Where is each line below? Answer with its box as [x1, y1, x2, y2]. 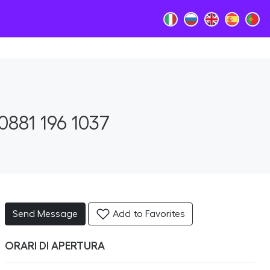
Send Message [13, 209, 78, 219]
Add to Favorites [110, 209, 185, 219]
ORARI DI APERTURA [5, 240, 105, 251]
